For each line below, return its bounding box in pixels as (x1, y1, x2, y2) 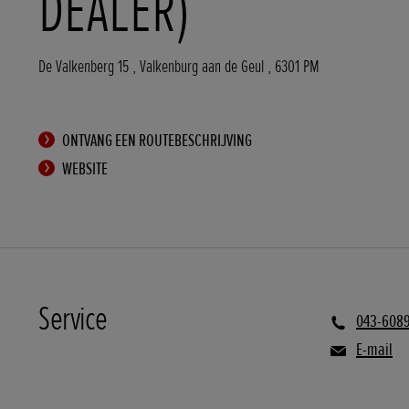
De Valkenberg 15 (38, 56, 132, 78)
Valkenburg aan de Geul (140, 56, 264, 78)
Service (38, 298, 108, 340)
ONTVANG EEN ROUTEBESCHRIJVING (59, 130, 252, 152)
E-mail (356, 339, 393, 361)
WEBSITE (59, 158, 108, 180)
